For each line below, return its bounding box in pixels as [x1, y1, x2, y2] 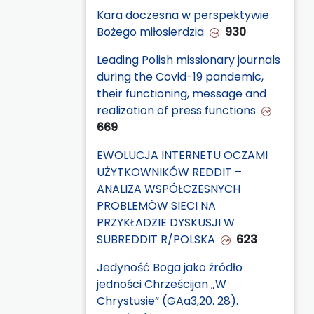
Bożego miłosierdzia [97, 23, 204, 40]
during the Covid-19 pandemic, [97, 68, 264, 85]
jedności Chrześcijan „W [97, 275, 226, 292]
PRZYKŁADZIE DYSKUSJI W [97, 214, 235, 231]
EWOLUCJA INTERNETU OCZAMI [97, 146, 268, 163]
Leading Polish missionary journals [97, 51, 280, 68]
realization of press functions [97, 102, 256, 118]
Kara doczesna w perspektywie [97, 6, 269, 23]
